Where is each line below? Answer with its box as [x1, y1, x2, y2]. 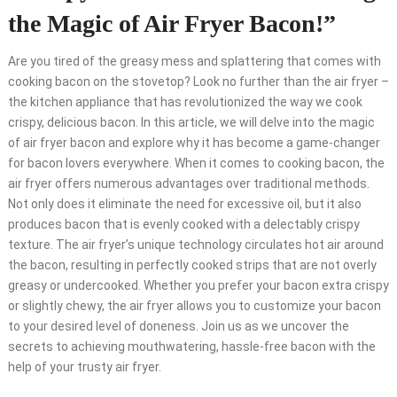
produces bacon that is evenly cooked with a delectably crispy [7, 217, 360, 232]
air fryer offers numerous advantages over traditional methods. [7, 176, 370, 191]
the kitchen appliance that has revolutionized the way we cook [7, 95, 362, 110]
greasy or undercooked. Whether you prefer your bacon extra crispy [7, 278, 389, 293]
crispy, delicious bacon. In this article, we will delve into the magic [7, 115, 375, 130]
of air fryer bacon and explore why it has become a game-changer [7, 136, 380, 151]
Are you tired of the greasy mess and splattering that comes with [7, 54, 381, 69]
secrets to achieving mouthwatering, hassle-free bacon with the [7, 339, 376, 354]
